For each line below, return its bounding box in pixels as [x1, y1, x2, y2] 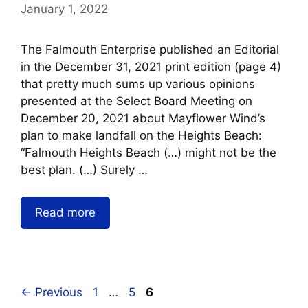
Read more [35, 205, 96, 219]
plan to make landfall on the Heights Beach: [21, 129, 262, 143]
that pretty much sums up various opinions [21, 77, 255, 91]
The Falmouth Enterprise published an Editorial [21, 43, 279, 57]
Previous [32, 285, 82, 299]
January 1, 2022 [21, 2, 108, 16]
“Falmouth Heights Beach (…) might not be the [21, 146, 276, 160]
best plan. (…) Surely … [21, 163, 148, 177]
